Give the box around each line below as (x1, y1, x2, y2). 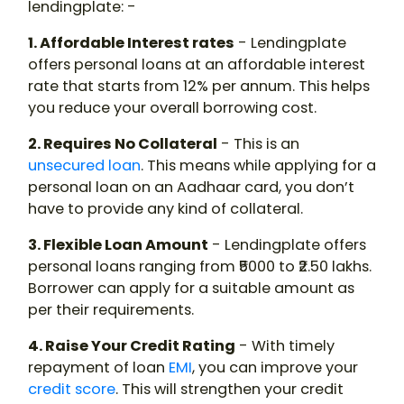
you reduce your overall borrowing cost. (28, 97, 317, 119)
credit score (28, 379, 115, 400)
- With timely (235, 335, 335, 357)
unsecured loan (28, 155, 141, 177)
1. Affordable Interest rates (28, 32, 234, 54)
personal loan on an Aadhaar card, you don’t (28, 177, 354, 198)
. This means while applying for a (141, 155, 376, 177)
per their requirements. (28, 299, 194, 321)
